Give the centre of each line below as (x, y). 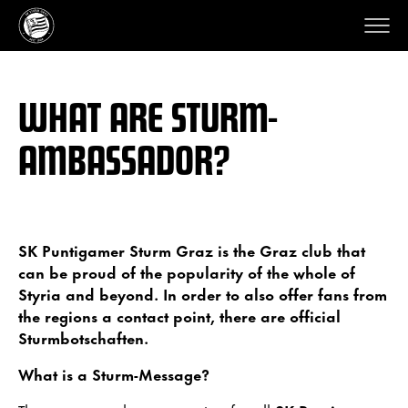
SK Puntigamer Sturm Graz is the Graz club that (192, 250)
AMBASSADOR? (124, 158)
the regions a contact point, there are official (179, 315)
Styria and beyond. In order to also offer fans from (203, 293)
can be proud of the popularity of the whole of (187, 271)
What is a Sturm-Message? (114, 373)
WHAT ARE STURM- (148, 116)
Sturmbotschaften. (83, 337)
